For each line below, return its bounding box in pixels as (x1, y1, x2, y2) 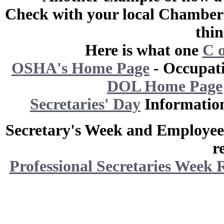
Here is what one (84, 41, 202, 59)
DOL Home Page (107, 77, 222, 95)
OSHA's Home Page (11, 59, 149, 77)
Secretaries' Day (30, 95, 140, 113)
